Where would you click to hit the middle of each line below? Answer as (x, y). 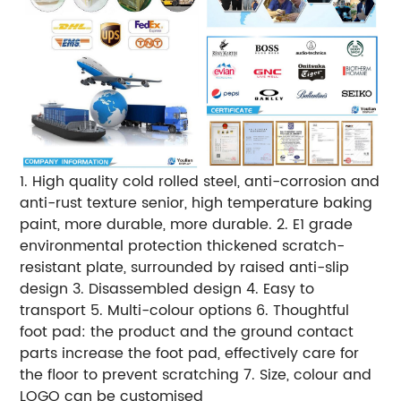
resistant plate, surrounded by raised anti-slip (185, 267)
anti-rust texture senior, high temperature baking (196, 203)
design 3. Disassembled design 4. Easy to (167, 289)
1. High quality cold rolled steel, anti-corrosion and (200, 181)
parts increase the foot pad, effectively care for (190, 353)
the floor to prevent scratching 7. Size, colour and (196, 375)
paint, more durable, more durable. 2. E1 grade (187, 224)
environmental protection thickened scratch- (183, 246)
